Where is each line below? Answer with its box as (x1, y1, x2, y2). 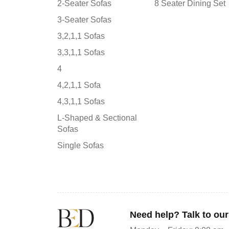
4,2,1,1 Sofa (57, 80, 101, 89)
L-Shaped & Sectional (57, 113, 137, 122)
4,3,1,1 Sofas (57, 97, 105, 106)
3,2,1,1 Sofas (57, 31, 105, 40)
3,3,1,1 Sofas (57, 48, 105, 57)
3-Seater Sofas (57, 15, 111, 24)
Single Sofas (57, 141, 104, 150)
